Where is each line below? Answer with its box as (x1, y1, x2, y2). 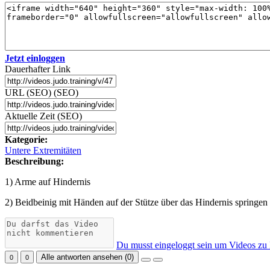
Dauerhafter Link (5, 64, 71, 75)
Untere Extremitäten (5, 145, 81, 156)
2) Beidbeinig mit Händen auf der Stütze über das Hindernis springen (5, 197, 268, 208)
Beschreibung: (5, 156, 64, 167)
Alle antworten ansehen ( (41, 253, 127, 262)
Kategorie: (5, 134, 48, 145)
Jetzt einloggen (5, 53, 65, 64)
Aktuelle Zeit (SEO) (5, 111, 82, 122)
